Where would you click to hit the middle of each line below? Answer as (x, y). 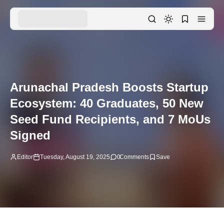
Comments (134, 157)
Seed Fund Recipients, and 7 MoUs (110, 119)
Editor (25, 157)
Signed (30, 135)
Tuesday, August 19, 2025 (75, 157)
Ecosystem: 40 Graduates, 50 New (107, 103)
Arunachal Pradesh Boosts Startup (109, 87)
